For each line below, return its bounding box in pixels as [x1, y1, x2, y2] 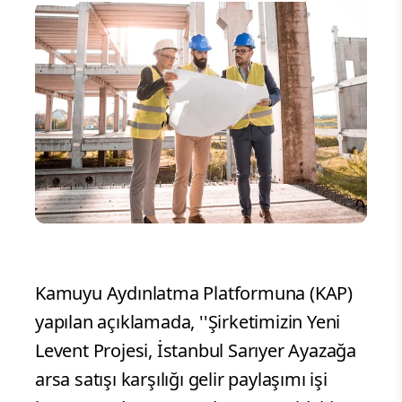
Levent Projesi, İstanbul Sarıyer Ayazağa [35, 337, 356, 363]
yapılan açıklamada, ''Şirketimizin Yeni [35, 309, 341, 334]
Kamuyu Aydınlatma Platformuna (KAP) [35, 280, 353, 305]
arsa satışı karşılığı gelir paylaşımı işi [35, 366, 328, 391]
